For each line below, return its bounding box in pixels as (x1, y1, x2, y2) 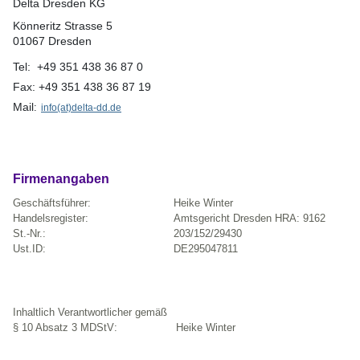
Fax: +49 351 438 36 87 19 (13, 80, 151, 94)
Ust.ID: (13, 243, 46, 256)
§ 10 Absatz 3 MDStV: (13, 321, 117, 334)
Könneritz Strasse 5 (13, 19, 112, 33)
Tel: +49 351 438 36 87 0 (13, 60, 143, 74)
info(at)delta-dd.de (41, 102, 121, 114)
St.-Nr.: (13, 227, 49, 240)
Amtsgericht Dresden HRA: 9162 (174, 212, 325, 225)
